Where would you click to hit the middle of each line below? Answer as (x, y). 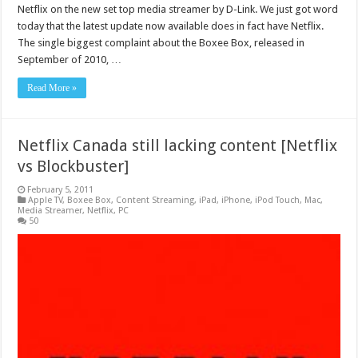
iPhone (236, 200)
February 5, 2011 (61, 189)
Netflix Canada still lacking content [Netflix (178, 145)
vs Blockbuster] (74, 166)
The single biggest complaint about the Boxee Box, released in (161, 42)
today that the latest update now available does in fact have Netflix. (172, 26)
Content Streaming (155, 200)
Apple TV (46, 200)
